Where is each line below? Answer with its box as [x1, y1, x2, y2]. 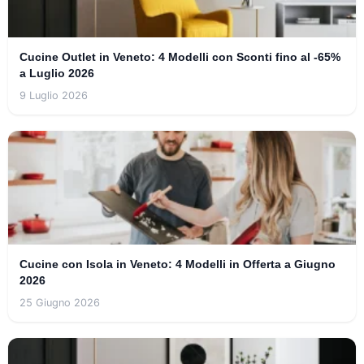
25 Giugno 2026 [19, 296, 100, 309]
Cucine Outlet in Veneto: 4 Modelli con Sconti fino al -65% [19, 50, 340, 63]
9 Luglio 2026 [19, 89, 88, 102]
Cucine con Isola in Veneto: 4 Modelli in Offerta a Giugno [19, 257, 336, 271]
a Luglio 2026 [19, 66, 94, 80]
